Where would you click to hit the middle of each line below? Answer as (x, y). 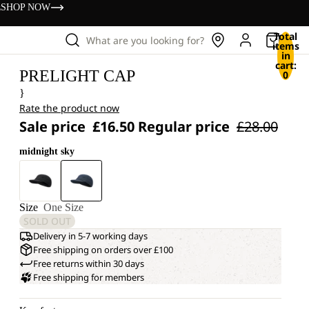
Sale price (54, 127)
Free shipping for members (89, 277)
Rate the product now (69, 108)
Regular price (186, 127)
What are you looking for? (145, 40)
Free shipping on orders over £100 (103, 250)
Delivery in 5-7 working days (90, 236)
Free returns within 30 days (89, 263)
